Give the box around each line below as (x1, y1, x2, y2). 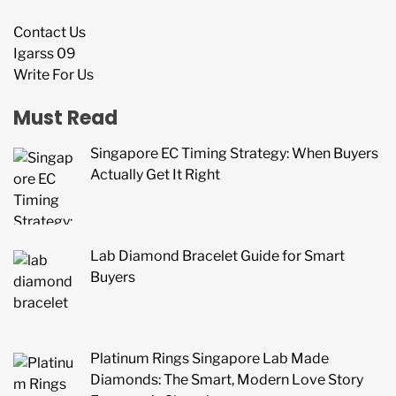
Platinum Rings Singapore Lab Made (90, 349, 329, 367)
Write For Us (13, 66, 94, 84)
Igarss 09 (13, 45, 76, 63)
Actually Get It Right (90, 166, 220, 184)
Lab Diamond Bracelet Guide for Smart (90, 247, 345, 265)
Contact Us (13, 24, 86, 42)
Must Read (13, 104, 118, 133)
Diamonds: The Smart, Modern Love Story (90, 370, 363, 388)
